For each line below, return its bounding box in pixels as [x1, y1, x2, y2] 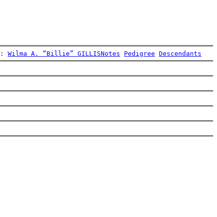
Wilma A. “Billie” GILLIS [8, 49, 101, 57]
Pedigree [124, 49, 155, 57]
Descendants [159, 49, 201, 57]
